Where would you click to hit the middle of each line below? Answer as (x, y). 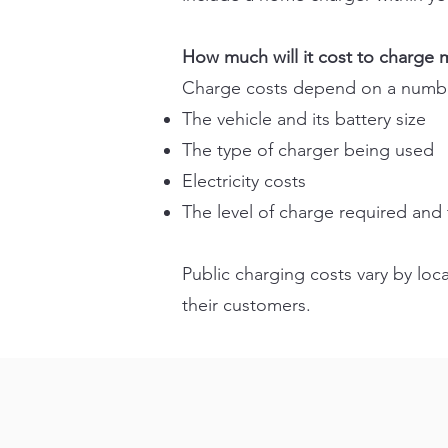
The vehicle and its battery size (304, 119)
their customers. (246, 305)
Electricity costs (244, 181)
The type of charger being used (308, 150)
